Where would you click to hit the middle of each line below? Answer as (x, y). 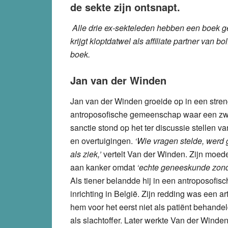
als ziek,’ (87, 154)
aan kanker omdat (103, 167)
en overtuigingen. (103, 140)
